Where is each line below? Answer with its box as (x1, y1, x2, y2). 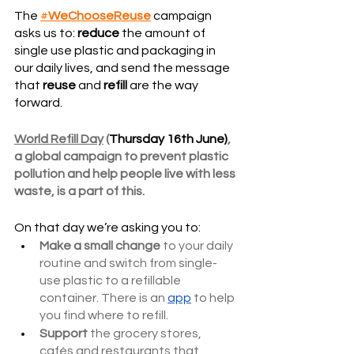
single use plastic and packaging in (14, 43, 218, 57)
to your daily (160, 239, 235, 252)
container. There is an (40, 291, 168, 304)
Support (40, 326, 88, 340)
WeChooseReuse (48, 9, 151, 22)
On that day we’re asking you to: (14, 220, 201, 234)
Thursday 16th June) (109, 132, 228, 145)
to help (191, 291, 237, 304)
